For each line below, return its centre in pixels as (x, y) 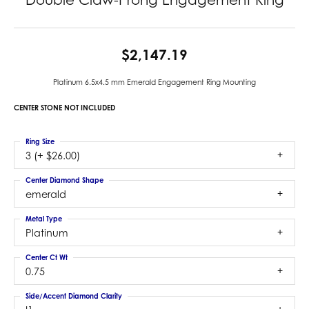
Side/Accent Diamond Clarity (74, 296)
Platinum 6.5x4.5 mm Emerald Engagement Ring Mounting (154, 82)
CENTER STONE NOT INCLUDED (64, 108)
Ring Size (40, 141)
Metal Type (44, 219)
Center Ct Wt (47, 257)
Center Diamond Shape (64, 180)
